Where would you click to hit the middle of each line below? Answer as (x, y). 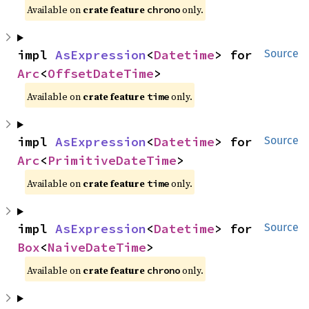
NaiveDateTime (97, 248)
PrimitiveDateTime (112, 161)
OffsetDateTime (101, 74)
